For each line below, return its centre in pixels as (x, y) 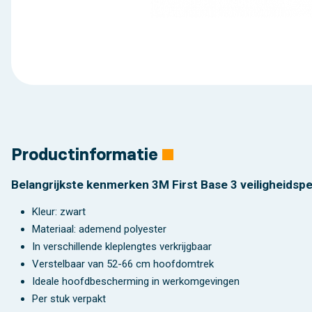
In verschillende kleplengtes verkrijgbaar (122, 246)
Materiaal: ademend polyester (99, 229)
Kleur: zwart (59, 211)
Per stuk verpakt (69, 298)
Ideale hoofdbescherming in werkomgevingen (136, 281)
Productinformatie (85, 155)
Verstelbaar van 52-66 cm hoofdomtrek (123, 264)
